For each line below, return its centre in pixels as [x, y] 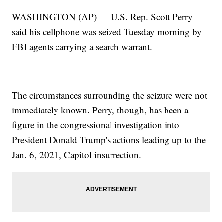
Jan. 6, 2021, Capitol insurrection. [77, 155]
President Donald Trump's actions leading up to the [109, 140]
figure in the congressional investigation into [96, 125]
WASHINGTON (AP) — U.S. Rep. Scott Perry [103, 17]
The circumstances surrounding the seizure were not [110, 95]
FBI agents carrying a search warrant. [82, 47]
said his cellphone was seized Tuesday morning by [107, 32]
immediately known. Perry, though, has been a [100, 110]
